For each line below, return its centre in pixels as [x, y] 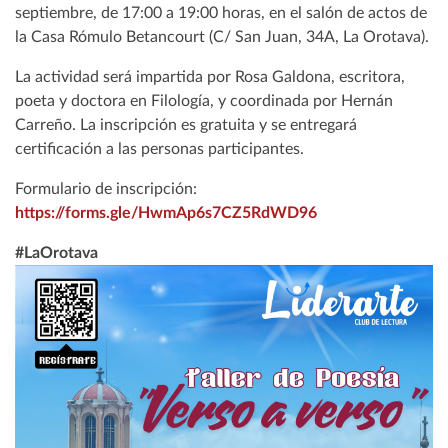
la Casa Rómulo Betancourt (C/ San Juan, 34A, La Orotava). [222, 36]
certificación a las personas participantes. [159, 148]
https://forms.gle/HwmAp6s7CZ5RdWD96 [166, 212]
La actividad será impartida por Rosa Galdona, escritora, [210, 76]
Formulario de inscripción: [106, 188]
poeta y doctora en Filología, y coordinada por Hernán [204, 100]
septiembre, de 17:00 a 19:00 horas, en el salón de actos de [221, 12]
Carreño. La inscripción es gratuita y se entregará [186, 124]
